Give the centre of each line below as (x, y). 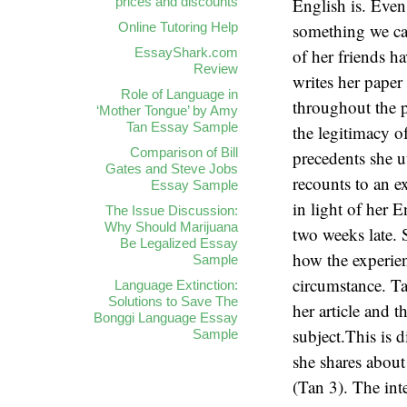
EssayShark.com (186, 52)
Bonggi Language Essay (166, 318)
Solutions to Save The (173, 301)
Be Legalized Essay (179, 243)
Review (216, 69)
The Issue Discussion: (172, 210)
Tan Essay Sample (182, 127)
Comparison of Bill (184, 152)
